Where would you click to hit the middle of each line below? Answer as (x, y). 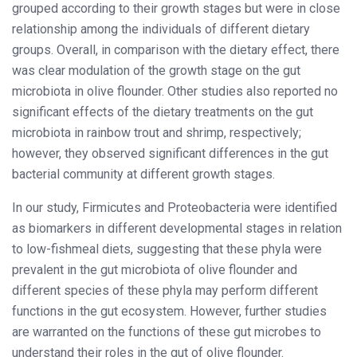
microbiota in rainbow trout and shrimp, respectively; (157, 132)
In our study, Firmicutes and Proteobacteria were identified (175, 207)
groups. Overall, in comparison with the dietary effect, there (176, 49)
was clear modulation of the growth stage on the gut (156, 70)
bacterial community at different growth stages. (143, 174)
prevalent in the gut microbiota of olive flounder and (155, 269)
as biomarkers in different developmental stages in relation (177, 228)
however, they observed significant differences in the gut (170, 153)
